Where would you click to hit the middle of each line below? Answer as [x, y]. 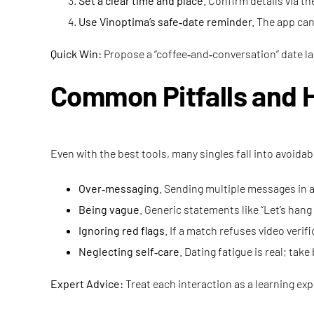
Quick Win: [76, 54]
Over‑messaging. [120, 188]
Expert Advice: [87, 284]
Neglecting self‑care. [130, 251]
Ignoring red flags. [123, 230]
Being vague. [110, 209]
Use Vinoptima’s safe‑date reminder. [166, 21]
